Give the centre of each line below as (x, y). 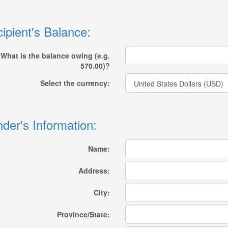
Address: (94, 170)
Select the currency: (75, 83)
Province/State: (83, 214)
